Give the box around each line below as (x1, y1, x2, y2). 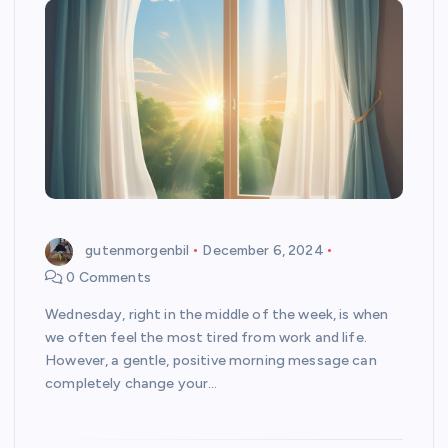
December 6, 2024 (202, 242, 324, 260)
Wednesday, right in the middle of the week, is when (45, 305, 389, 323)
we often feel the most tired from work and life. (45, 328, 367, 346)
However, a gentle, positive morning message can (45, 351, 377, 369)
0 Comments (63, 268, 151, 286)
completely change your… (45, 374, 218, 392)
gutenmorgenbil (85, 242, 190, 260)
